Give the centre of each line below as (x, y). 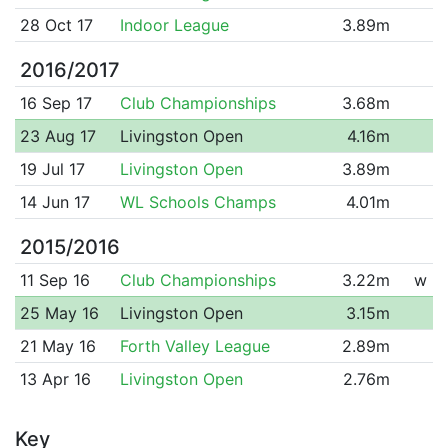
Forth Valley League (194, 345)
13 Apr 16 (55, 378)
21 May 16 (57, 345)
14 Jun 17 (54, 201)
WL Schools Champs (197, 201)
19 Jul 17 (52, 168)
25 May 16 (59, 312)
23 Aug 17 (57, 135)
